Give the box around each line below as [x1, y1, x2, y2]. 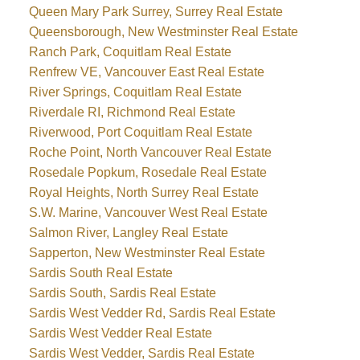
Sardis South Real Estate [28, 265, 173, 280]
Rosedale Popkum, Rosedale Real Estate [28, 165, 267, 179]
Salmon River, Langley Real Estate [28, 225, 228, 239]
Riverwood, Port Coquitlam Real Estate [28, 125, 252, 139]
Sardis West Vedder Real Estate [28, 325, 212, 340]
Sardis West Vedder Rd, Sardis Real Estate [28, 305, 276, 320]
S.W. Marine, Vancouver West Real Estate [28, 205, 268, 219]
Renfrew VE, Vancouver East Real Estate [28, 64, 264, 79]
